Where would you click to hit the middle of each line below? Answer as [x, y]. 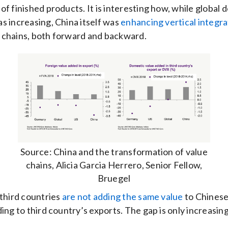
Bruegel [114, 178]
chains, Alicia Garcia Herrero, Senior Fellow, [114, 165]
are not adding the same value [122, 196]
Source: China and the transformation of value [114, 151]
